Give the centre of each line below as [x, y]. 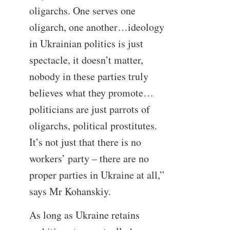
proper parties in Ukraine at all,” [97, 175]
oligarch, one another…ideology [97, 27]
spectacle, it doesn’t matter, [86, 60]
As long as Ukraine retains [84, 215]
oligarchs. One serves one [82, 11]
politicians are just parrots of [89, 109]
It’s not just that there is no [85, 142]
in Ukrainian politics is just [86, 44]
